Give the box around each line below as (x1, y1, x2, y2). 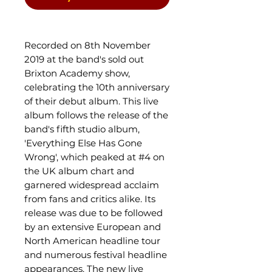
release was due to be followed (24, 207, 163, 219)
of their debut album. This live (24, 95, 158, 107)
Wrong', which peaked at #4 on (24, 151, 165, 163)
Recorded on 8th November (24, 39, 151, 51)
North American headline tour (24, 235, 160, 246)
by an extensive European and (24, 221, 161, 233)
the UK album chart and (24, 165, 134, 177)
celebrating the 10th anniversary (24, 81, 169, 93)
